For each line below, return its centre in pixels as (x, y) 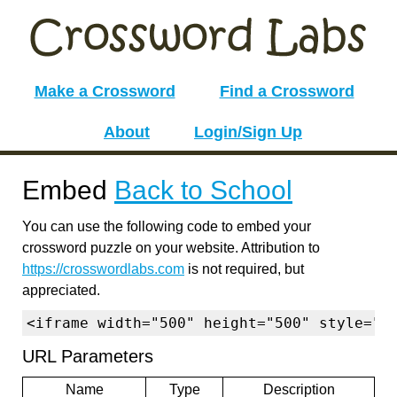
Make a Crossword (105, 91)
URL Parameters (88, 356)
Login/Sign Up (248, 132)
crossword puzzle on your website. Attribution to (171, 248)
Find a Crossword (287, 91)
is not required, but (244, 269)
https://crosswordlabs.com (103, 269)
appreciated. (61, 290)
